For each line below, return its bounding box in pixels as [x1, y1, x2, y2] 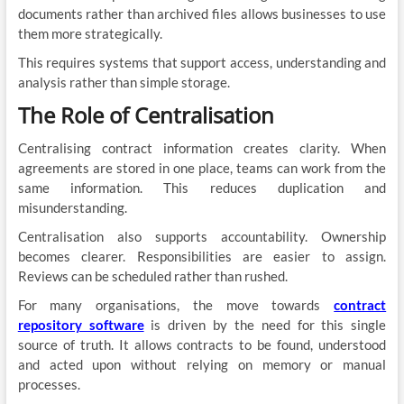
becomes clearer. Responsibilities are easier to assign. [17, 247, 387, 264]
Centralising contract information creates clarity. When [17, 139, 387, 156]
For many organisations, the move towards [17, 296, 335, 313]
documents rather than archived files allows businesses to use [17, 5, 387, 22]
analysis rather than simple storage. [17, 73, 230, 90]
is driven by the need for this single [143, 316, 387, 333]
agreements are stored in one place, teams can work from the [17, 159, 387, 176]
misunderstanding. [17, 198, 127, 216]
